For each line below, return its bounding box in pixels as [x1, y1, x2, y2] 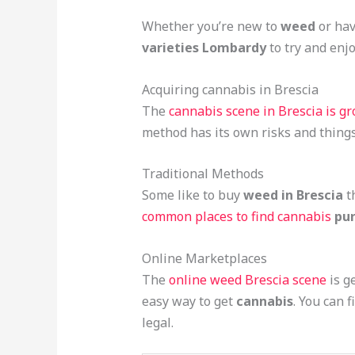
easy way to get [141, 292, 236, 310]
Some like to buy [141, 186, 243, 204]
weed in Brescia [242, 186, 343, 204]
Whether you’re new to [141, 17, 281, 36]
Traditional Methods [141, 165, 264, 183]
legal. [141, 313, 174, 331]
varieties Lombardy [141, 39, 266, 57]
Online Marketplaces [141, 249, 267, 267]
